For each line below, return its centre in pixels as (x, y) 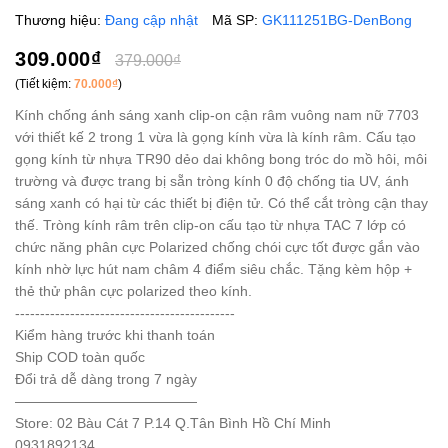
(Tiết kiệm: (44, 83)
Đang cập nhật (151, 19)
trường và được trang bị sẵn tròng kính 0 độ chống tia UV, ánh (212, 180)
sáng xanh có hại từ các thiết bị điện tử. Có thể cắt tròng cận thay (221, 202)
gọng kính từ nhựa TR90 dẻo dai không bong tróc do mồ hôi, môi (221, 158)
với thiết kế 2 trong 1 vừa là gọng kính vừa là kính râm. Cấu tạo (215, 136)
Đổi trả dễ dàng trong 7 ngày (106, 378)
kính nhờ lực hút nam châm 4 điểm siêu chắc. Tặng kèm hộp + (213, 268)
